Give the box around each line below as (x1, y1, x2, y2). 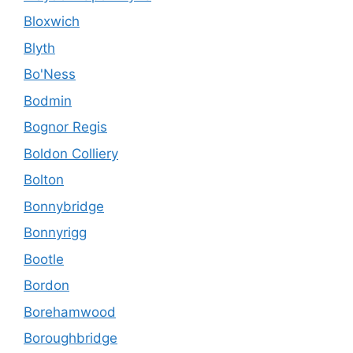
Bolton (24, 172, 64, 188)
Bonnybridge (24, 198, 104, 214)
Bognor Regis (24, 119, 107, 136)
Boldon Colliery (24, 145, 118, 162)
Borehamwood (24, 303, 116, 320)
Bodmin (24, 92, 72, 109)
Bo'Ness (24, 66, 76, 83)
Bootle (24, 251, 64, 267)
